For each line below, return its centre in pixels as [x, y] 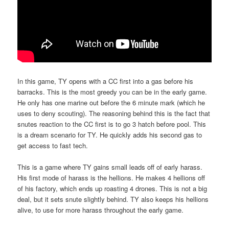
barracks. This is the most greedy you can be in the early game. [112, 91]
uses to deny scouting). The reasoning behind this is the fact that [114, 113]
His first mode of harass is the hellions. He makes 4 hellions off [111, 177]
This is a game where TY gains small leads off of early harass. [110, 167]
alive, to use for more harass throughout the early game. [101, 210]
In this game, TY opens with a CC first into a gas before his [106, 81]
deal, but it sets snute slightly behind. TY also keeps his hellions [113, 199]
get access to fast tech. [53, 145]
